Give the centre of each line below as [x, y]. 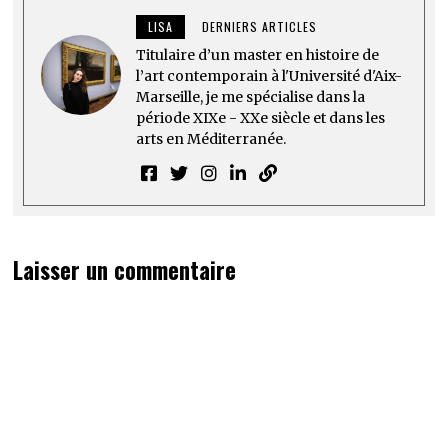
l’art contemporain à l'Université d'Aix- [269, 76]
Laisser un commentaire [125, 269]
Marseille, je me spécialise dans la [251, 97]
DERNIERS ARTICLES [260, 26]
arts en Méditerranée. [211, 139]
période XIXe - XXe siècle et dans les [261, 118]
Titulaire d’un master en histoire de [258, 55]
